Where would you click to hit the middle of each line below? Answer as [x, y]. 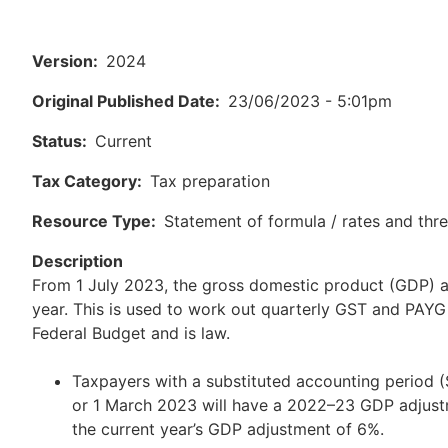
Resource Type [91, 221]
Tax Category [84, 181]
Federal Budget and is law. [131, 333]
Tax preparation [210, 181]
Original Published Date [123, 101]
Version [62, 61]
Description [77, 261]
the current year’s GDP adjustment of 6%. [228, 429]
